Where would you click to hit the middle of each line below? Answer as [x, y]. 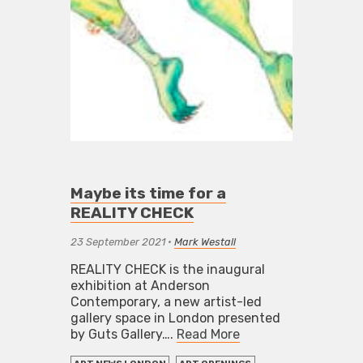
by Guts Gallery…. [123, 335]
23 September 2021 [117, 242]
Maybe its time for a [148, 194]
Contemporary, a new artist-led [166, 302]
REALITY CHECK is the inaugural [167, 270]
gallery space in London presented [175, 318]
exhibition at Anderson [140, 286]
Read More [208, 335]
